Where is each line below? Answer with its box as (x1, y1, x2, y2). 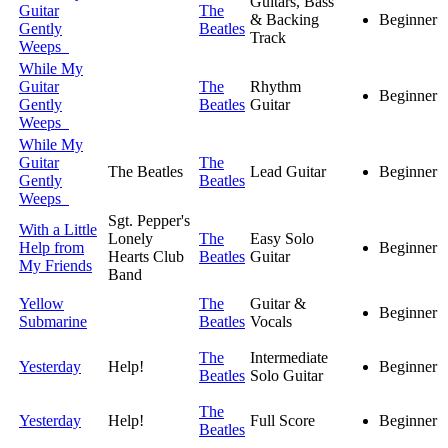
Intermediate (250, 349, 328, 367)
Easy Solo (250, 230, 314, 248)
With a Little (19, 221, 97, 239)
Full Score (250, 412, 315, 430)
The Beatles (108, 163, 183, 181)
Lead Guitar (250, 163, 326, 181)
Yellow (19, 295, 64, 313)
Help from (19, 239, 84, 257)
